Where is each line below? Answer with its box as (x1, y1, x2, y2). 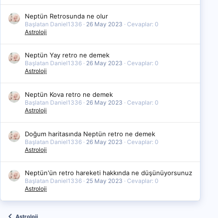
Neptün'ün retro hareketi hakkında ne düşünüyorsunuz (25, 169, 192, 177)
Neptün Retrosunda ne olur (25, 12, 108, 20)
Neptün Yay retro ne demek (25, 51, 109, 59)
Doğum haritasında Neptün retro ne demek (25, 129, 155, 138)
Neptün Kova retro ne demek (25, 91, 113, 99)
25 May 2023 (86, 177, 123, 185)
